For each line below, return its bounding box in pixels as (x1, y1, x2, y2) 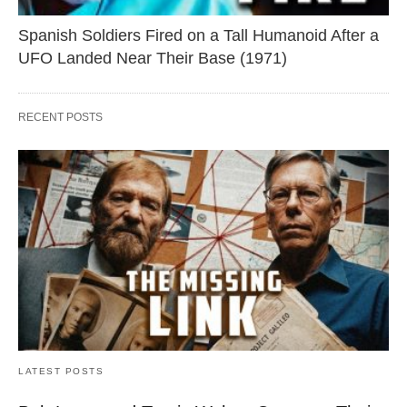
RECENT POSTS (18, 110, 103, 124)
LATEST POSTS (18, 366, 104, 377)
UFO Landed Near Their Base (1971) (18, 48, 287, 67)
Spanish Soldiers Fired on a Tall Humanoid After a (18, 25, 379, 45)
